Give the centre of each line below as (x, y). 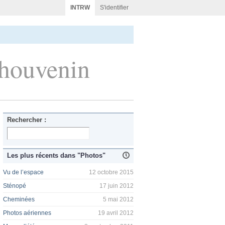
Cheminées (19, 200)
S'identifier (114, 8)
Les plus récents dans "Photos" (56, 156)
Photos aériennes (27, 213)
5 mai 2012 (118, 200)
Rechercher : (27, 120)
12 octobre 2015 (111, 173)
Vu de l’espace (23, 173)
